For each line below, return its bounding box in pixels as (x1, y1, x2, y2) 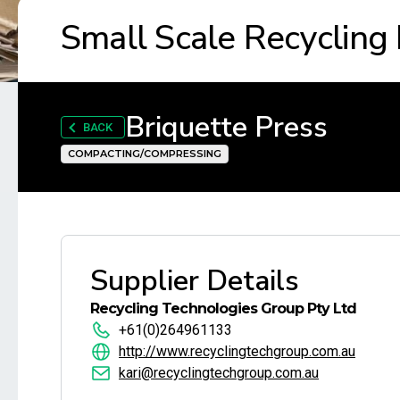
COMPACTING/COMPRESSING (68, 146, 221, 160)
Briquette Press (124, 107, 328, 146)
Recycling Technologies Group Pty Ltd (90, 299, 357, 317)
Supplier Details (90, 261, 299, 300)
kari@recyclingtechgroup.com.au (119, 363, 319, 381)
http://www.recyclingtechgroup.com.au (119, 342, 355, 360)
